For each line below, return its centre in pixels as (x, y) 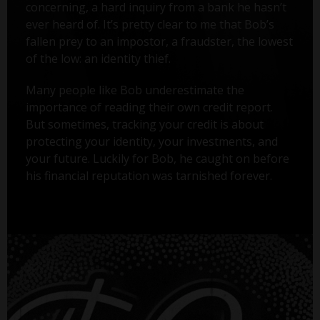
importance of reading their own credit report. (149, 107)
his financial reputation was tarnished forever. (149, 175)
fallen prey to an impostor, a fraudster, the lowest (159, 41)
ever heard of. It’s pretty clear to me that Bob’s (150, 24)
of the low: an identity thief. (98, 58)
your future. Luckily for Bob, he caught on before (157, 158)
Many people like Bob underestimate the (135, 90)
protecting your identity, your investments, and (151, 141)
